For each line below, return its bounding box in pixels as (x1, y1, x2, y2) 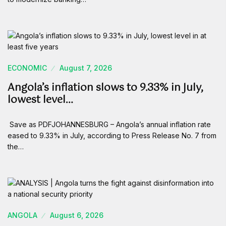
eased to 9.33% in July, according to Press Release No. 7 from (8, 131, 216, 140)
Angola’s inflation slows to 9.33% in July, (8, 80, 203, 97)
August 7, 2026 (60, 64, 112, 73)
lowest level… (8, 92, 73, 109)
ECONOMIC (8, 64, 47, 73)
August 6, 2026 (50, 211, 103, 220)
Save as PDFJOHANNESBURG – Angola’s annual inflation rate (8, 120, 211, 129)
